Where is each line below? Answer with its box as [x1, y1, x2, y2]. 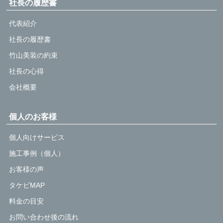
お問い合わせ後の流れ [9, 213, 79, 221]
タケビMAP [9, 181, 45, 189]
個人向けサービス [9, 133, 65, 141]
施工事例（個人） [9, 149, 65, 157]
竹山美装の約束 [9, 51, 58, 59]
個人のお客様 [9, 112, 57, 121]
